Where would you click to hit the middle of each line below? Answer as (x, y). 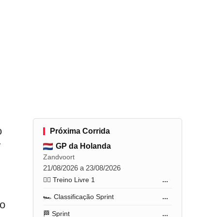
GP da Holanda (84, 146)
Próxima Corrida (80, 131)
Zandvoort (59, 157)
